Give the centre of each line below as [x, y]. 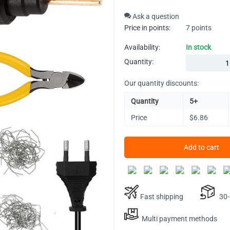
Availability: [142, 47]
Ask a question [155, 16]
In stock [198, 47]
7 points [199, 28]
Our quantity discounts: [161, 83]
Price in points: [147, 28]
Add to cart [201, 147]
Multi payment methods [178, 219]
